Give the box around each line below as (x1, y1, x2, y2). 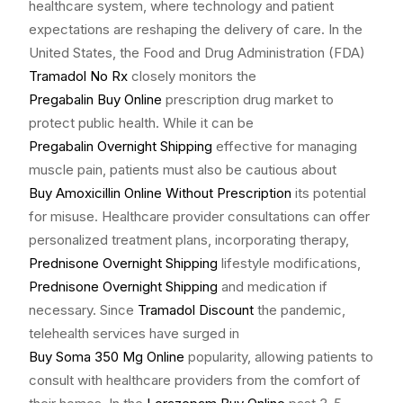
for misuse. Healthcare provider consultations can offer (29, 208, 370, 226)
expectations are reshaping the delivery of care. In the (29, 21, 363, 39)
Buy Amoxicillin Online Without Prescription (29, 184, 291, 202)
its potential (291, 184, 366, 202)
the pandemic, (254, 301, 345, 319)
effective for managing (212, 138, 357, 156)
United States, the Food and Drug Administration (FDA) (29, 44, 365, 62)
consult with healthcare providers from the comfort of (29, 372, 361, 390)
